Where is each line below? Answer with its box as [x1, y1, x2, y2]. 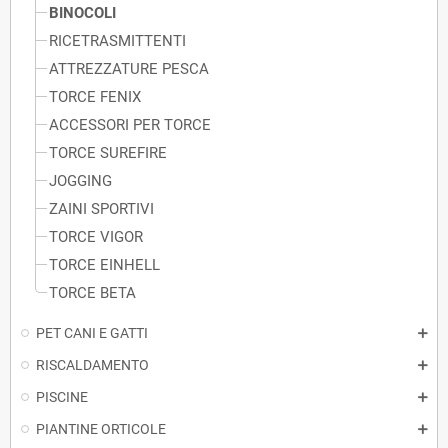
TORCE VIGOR [49, 228, 143, 246]
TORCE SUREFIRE [49, 144, 167, 162]
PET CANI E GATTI [36, 325, 148, 341]
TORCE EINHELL [49, 256, 160, 274]
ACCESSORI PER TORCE [49, 116, 211, 134]
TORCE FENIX [49, 88, 141, 106]
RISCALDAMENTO [36, 357, 149, 373]
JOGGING [49, 172, 112, 190]
